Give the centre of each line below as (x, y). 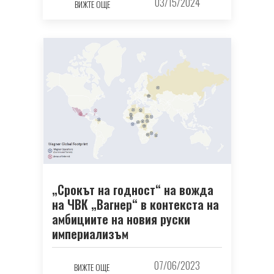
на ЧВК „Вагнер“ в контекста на (135, 205)
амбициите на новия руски (121, 219)
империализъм (90, 234)
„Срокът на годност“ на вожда (133, 190)
